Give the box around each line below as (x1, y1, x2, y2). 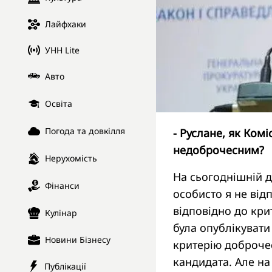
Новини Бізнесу (45, 234, 110, 246)
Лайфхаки (45, 18, 86, 30)
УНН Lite (45, 44, 80, 56)
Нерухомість (45, 152, 97, 165)
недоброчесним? (173, 142, 264, 157)
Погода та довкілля (45, 125, 125, 137)
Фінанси (45, 180, 80, 192)
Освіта (45, 98, 72, 110)
